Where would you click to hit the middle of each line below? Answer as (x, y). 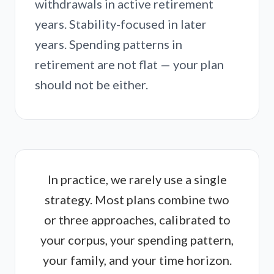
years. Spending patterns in (109, 44)
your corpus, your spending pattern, (137, 240)
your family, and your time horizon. (137, 260)
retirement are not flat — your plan (129, 64)
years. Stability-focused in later (121, 24)
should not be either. (91, 84)
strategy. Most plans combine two (137, 199)
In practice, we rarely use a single (137, 179)
